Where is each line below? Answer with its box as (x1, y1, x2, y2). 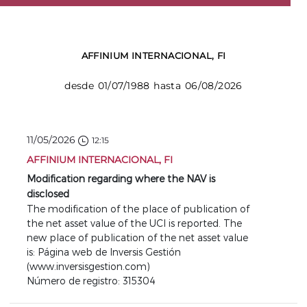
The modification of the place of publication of (27, 203, 249, 214)
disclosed (27, 188, 69, 199)
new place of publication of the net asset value (27, 232, 248, 243)
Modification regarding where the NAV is (27, 173, 215, 184)
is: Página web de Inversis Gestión (27, 246, 181, 258)
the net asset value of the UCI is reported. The (27, 217, 242, 229)
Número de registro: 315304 (27, 275, 156, 286)
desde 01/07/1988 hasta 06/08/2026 (64, 79, 243, 92)
